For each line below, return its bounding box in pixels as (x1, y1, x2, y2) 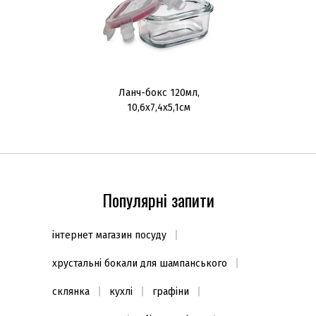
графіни (152, 286, 189, 298)
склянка (52, 286, 90, 298)
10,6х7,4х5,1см (127, 102, 190, 114)
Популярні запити (102, 187, 214, 212)
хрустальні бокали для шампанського (52, 257, 227, 269)
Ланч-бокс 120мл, (118, 87, 200, 99)
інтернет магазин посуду (52, 229, 166, 241)
